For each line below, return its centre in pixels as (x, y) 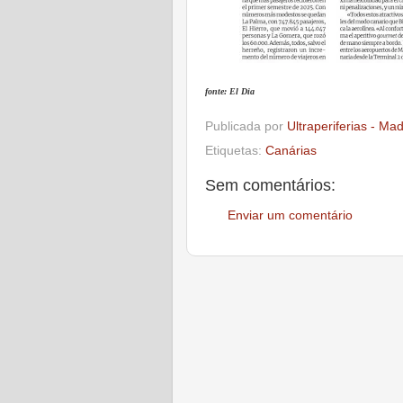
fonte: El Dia (230, 91)
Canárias (291, 151)
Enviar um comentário (290, 215)
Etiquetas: (235, 151)
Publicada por (246, 126)
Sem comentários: (270, 186)
